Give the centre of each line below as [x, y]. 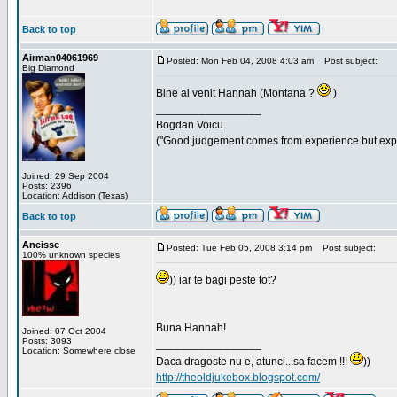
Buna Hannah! [191, 328]
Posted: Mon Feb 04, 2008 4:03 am [240, 61]
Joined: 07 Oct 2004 [64, 331]
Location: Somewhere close [79, 350]
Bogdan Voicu [190, 125]
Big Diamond [48, 68]
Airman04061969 [60, 58]
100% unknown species [71, 255]
